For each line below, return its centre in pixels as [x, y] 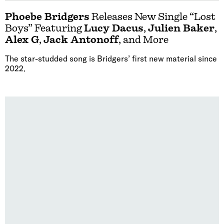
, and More [143, 40]
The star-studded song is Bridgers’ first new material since [111, 59]
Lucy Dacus [114, 28]
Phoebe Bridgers [47, 17]
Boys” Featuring [44, 28]
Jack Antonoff [81, 40]
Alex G [22, 40]
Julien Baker [181, 28]
